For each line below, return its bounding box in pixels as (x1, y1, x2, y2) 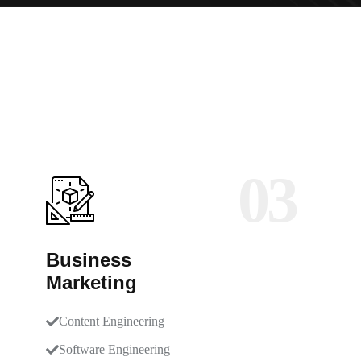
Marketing (46, 272, 137, 293)
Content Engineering (59, 314, 164, 328)
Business (46, 249, 131, 271)
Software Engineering (59, 342, 170, 356)
